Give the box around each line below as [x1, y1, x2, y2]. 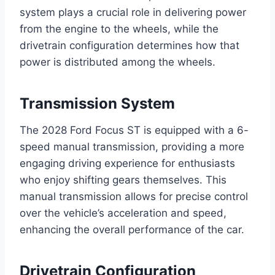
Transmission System [20, 94, 175, 112]
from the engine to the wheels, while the [20, 22, 219, 35]
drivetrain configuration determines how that [20, 39, 239, 52]
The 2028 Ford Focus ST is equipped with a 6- [20, 123, 249, 136]
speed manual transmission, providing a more [20, 140, 244, 153]
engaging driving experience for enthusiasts [20, 157, 235, 169]
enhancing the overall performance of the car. [20, 223, 244, 236]
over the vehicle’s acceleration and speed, [20, 206, 227, 219]
